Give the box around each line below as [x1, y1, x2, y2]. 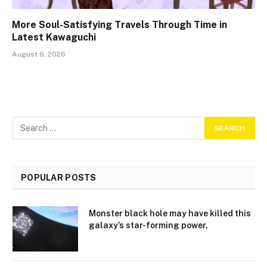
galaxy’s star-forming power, [89, 221, 208, 231]
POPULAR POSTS [21, 173, 97, 183]
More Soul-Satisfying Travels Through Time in [12, 19, 227, 31]
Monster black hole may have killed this [89, 209, 251, 219]
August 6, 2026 [12, 50, 66, 59]
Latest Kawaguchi [12, 32, 96, 44]
